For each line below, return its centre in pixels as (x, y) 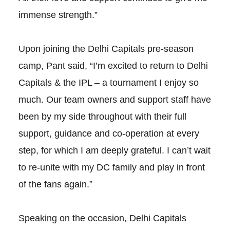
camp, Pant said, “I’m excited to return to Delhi (113, 66)
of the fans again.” (55, 185)
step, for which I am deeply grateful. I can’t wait (114, 151)
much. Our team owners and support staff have (114, 100)
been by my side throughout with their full (102, 117)
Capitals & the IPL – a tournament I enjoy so (108, 83)
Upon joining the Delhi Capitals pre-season (106, 49)
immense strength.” (58, 15)
